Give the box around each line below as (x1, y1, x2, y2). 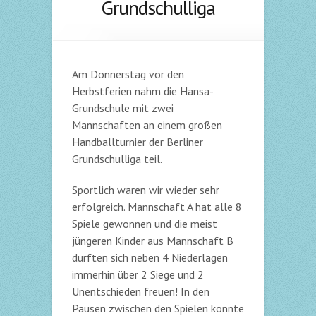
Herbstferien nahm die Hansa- (72, 84, 214, 98)
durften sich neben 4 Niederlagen (72, 250, 228, 265)
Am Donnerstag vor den (72, 67, 184, 81)
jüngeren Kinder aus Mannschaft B (72, 233, 233, 248)
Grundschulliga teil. (72, 152, 162, 166)
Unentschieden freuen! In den (72, 284, 209, 298)
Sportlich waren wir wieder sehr (72, 183, 219, 197)
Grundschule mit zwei (72, 101, 174, 115)
